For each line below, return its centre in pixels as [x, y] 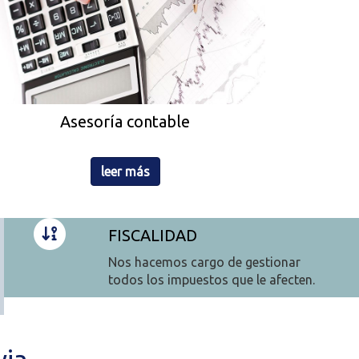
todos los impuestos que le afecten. [211, 280]
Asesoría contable [125, 122]
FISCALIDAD [152, 236]
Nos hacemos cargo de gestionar [204, 262]
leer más [125, 172]
